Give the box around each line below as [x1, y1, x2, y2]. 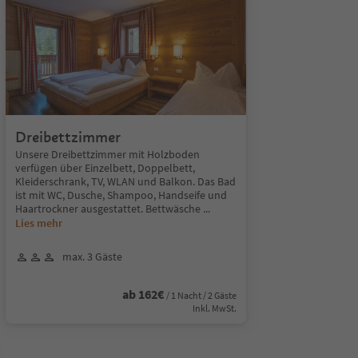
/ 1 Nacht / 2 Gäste [165, 289, 237, 301]
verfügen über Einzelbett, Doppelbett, [14, 161, 195, 175]
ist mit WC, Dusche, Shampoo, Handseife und [14, 188, 227, 202]
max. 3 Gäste [62, 249, 122, 264]
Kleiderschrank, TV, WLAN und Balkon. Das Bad [14, 174, 236, 189]
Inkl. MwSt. [192, 302, 237, 314]
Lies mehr [14, 216, 62, 230]
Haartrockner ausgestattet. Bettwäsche [14, 201, 203, 216]
